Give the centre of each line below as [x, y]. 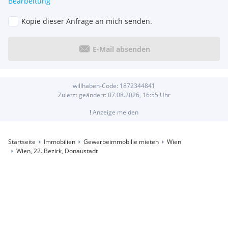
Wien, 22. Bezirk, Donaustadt [57, 151]
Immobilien [60, 142]
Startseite [22, 142]
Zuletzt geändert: [83, 95]
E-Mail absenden [121, 49]
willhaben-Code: [96, 86]
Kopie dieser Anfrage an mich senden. [87, 21]
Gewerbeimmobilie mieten [121, 142]
